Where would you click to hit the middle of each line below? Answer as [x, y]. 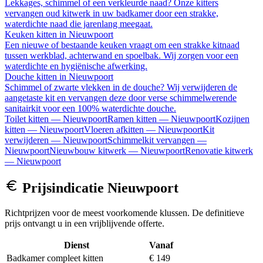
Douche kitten [31, 76]
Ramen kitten [132, 119]
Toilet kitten [27, 119]
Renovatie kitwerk [219, 150]
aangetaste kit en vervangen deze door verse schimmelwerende [121, 97]
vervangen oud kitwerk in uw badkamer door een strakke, [112, 13]
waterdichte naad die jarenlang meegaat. [79, 23]
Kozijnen [232, 119]
